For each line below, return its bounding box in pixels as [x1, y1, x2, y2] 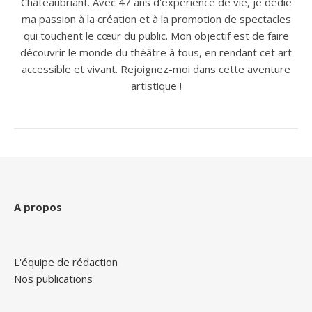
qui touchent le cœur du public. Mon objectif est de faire [23, 29, 289, 43]
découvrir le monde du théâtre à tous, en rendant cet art [20, 45, 292, 60]
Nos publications [14, 272, 93, 286]
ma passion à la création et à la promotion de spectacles [21, 12, 291, 26]
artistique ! [130, 79, 182, 93]
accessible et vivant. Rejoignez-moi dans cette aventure [22, 62, 290, 77]
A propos [14, 200, 62, 214]
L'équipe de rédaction [14, 255, 118, 270]
